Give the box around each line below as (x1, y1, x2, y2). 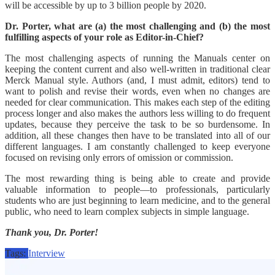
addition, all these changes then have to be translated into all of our (5, 130, 270, 141)
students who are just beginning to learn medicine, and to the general (5, 195, 270, 206)
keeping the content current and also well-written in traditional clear (5, 64, 270, 75)
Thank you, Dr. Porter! (5, 227, 98, 238)
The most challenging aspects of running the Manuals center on (5, 53, 270, 64)
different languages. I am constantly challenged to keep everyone (5, 141, 270, 152)
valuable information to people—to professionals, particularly (5, 184, 270, 195)
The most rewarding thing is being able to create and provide (5, 173, 270, 184)
